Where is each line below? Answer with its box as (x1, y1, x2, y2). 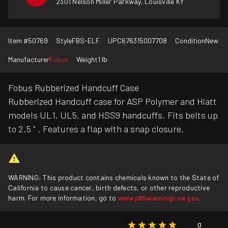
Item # (8, 36, 28, 45)
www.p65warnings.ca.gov (118, 193, 199, 202)
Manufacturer (8, 55, 49, 64)
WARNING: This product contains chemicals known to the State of (8, 173, 219, 182)
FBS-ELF (72, 36, 100, 45)
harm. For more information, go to (8, 193, 118, 202)
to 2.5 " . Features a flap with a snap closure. (8, 123, 184, 134)
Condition (175, 36, 205, 45)
